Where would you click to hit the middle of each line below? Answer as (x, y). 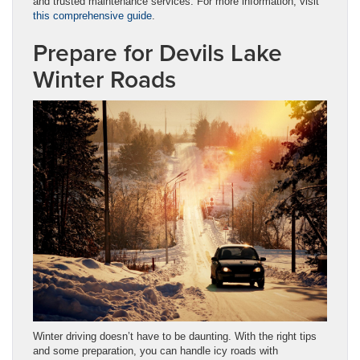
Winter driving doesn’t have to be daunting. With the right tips (175, 336)
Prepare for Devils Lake (157, 52)
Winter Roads (104, 79)
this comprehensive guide (92, 15)
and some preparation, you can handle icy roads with (155, 350)
